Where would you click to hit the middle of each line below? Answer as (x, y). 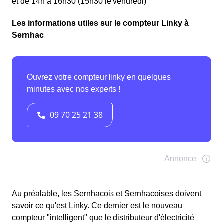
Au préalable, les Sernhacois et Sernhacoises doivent (107, 194)
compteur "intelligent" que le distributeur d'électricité (103, 218)
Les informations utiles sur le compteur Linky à (100, 23)
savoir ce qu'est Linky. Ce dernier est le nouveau (97, 206)
